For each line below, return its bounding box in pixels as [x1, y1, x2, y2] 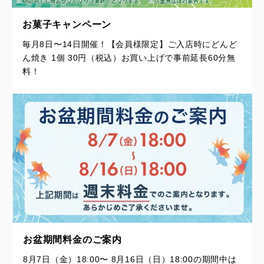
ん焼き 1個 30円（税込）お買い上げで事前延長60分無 [22, 52, 236, 62]
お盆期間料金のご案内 [23, 234, 122, 245]
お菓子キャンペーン [22, 19, 112, 29]
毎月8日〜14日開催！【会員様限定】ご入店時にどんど [22, 39, 237, 49]
